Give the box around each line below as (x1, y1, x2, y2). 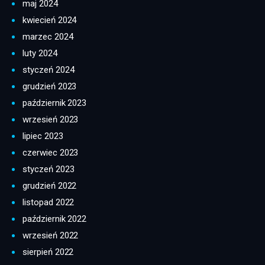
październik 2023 (22, 98, 87, 109)
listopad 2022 (22, 197, 75, 208)
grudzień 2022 (22, 180, 77, 192)
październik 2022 (22, 214, 87, 225)
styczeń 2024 (22, 64, 75, 76)
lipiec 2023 (22, 131, 63, 142)
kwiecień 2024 (22, 15, 77, 26)
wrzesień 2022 (22, 230, 79, 241)
